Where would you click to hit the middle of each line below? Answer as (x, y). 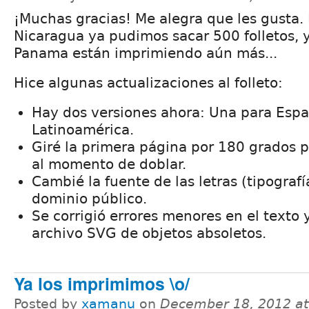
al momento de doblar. (109, 165)
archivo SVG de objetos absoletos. (149, 233)
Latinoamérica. (83, 130)
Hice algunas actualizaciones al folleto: (148, 83)
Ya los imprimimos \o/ (102, 284)
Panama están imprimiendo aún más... (146, 53)
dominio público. (89, 199)
